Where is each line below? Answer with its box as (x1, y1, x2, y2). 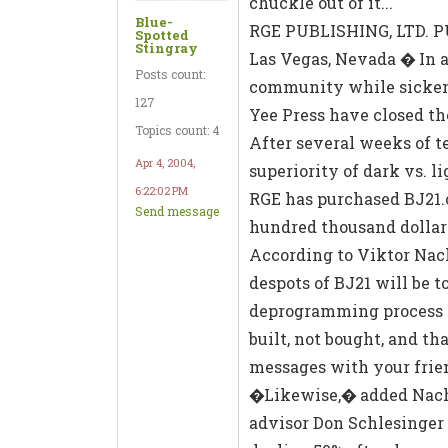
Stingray (135, 38, 198, 57)
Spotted (135, 25, 189, 44)
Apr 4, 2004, (135, 154, 195, 170)
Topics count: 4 (135, 121, 220, 138)
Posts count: (135, 65, 205, 82)
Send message (135, 202, 219, 219)
